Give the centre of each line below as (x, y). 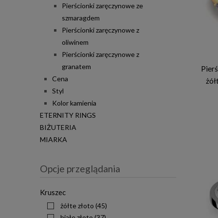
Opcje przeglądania (80, 169)
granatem (76, 67)
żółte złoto (77, 206)
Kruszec (53, 192)
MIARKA (54, 140)
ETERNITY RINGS (68, 115)
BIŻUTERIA (58, 127)
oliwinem (75, 42)
